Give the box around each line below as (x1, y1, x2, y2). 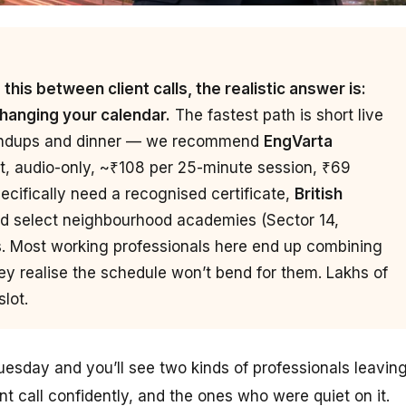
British (295, 184, 343, 203)
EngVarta (264, 131, 333, 150)
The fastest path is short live (170, 105, 383, 124)
